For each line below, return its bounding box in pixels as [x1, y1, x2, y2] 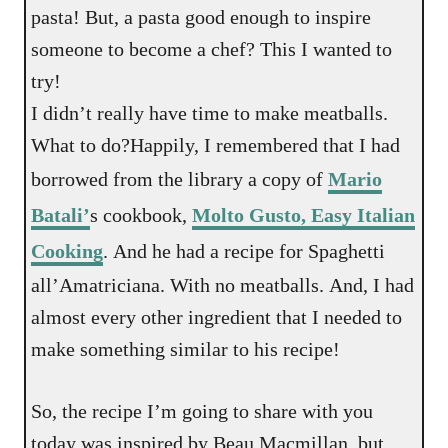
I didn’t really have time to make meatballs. [31, 102, 389, 125]
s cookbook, [90, 204, 193, 227]
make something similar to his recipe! [31, 338, 341, 361]
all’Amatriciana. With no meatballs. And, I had [31, 274, 415, 297]
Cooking [31, 240, 104, 263]
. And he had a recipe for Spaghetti [103, 240, 386, 263]
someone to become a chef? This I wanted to [31, 38, 393, 61]
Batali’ [31, 204, 91, 227]
